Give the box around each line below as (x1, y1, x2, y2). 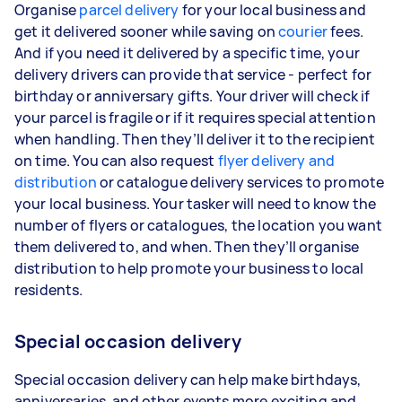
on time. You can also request (14, 150, 218, 170)
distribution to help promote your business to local (14, 258, 364, 278)
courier (278, 21, 331, 41)
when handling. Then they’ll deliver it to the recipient (14, 128, 376, 149)
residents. (14, 279, 83, 300)
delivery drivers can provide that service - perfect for (14, 64, 372, 84)
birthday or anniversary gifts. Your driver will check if (14, 85, 371, 106)
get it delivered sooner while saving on (14, 21, 278, 41)
